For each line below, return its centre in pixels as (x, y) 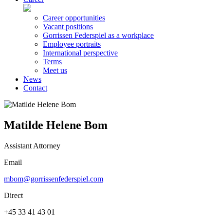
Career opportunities (74, 18)
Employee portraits (72, 44)
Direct (13, 195)
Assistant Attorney (32, 145)
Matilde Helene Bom (56, 125)
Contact (35, 88)
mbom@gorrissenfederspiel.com (54, 179)
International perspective (80, 53)
